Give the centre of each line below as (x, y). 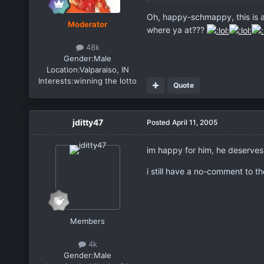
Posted (159, 122)
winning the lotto (105, 80)
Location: (63, 69)
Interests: (56, 80)
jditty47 (88, 122)
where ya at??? (176, 29)
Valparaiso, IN (104, 69)
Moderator (88, 24)
